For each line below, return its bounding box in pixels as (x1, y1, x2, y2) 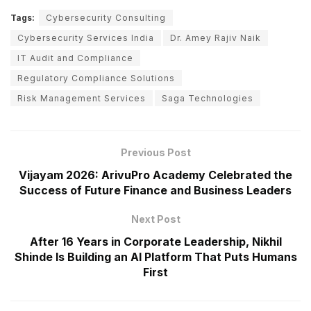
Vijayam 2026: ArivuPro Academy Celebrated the (19, 167, 292, 182)
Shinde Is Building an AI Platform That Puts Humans (14, 249, 297, 264)
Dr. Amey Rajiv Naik (170, 33, 261, 44)
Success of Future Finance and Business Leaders (19, 183, 292, 197)
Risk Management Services (17, 93, 146, 104)
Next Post (131, 212, 180, 225)
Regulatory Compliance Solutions (17, 73, 175, 84)
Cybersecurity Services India (17, 33, 154, 44)
